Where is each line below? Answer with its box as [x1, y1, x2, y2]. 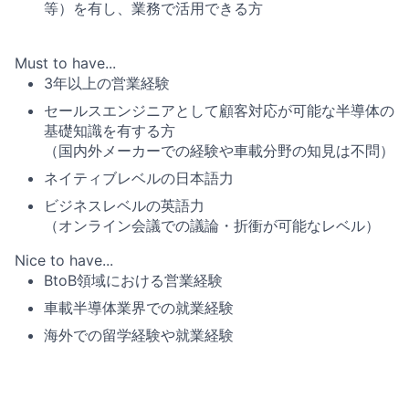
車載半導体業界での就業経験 [44, 298, 234, 317]
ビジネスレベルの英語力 [44, 195, 204, 215]
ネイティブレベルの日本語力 [44, 168, 234, 187]
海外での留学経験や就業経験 [44, 325, 234, 344]
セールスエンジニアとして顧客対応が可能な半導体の [44, 100, 394, 120]
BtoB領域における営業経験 [44, 270, 223, 289]
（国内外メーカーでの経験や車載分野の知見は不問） [44, 141, 394, 160]
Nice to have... [15, 250, 113, 269]
